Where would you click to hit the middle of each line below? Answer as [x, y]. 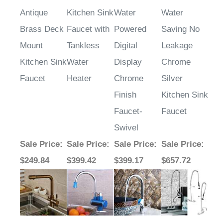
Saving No [180, 29]
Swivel [126, 128]
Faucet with [88, 29]
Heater [79, 79]
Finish [125, 95]
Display [128, 62]
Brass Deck [42, 29]
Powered [130, 29]
